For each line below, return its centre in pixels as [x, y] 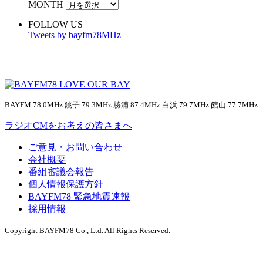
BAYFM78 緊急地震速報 [79, 197]
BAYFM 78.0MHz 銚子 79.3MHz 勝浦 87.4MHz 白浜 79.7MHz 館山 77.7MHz [131, 105]
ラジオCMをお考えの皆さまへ [68, 126]
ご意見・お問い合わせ [75, 147]
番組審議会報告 [61, 172]
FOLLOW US [55, 25]
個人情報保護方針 [66, 184]
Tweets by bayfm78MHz [75, 35]
